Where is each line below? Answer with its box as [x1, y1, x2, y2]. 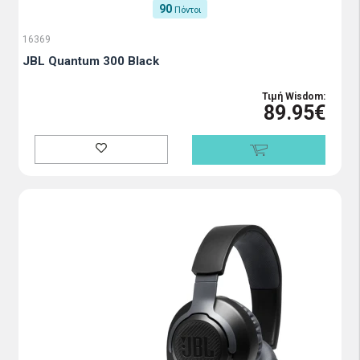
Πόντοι [174, 5, 201, 15]
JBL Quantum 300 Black [22, 54, 159, 68]
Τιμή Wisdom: [262, 91, 325, 102]
